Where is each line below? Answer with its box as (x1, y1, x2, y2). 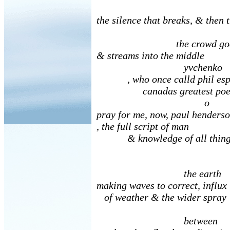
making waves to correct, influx (97, 180, 227, 191)
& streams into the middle (97, 50, 204, 61)
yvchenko (97, 62, 222, 73)
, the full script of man (97, 121, 189, 132)
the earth (97, 168, 221, 179)
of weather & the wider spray (97, 191, 226, 203)
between (97, 215, 218, 226)
